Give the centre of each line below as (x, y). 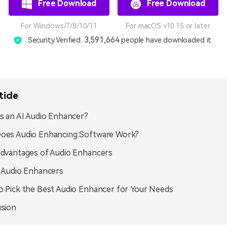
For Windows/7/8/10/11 (59, 26)
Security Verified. (56, 40)
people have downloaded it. (166, 40)
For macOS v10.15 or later (168, 26)
